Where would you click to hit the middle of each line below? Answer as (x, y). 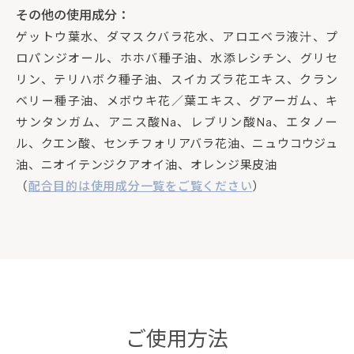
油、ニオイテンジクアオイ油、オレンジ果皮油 (147, 164)
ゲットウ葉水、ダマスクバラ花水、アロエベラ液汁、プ (177, 36)
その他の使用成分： (73, 14)
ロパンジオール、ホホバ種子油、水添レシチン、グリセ (177, 57)
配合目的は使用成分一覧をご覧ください (140, 185)
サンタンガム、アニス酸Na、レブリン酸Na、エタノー (177, 121)
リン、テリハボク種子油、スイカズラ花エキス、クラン (177, 78)
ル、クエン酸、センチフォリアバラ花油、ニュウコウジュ (177, 142)
